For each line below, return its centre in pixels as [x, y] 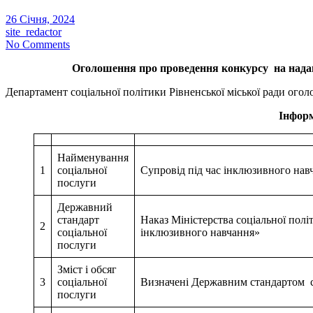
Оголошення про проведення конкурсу [173, 68]
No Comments [38, 44]
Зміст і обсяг [87, 269]
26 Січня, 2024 [40, 19]
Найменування [93, 157]
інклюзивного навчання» [200, 232]
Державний [85, 207]
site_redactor [34, 31]
